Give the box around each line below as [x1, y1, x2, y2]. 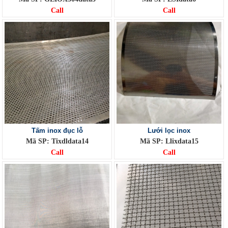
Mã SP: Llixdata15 [139, 137, 198, 145]
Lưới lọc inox [148, 127, 190, 134]
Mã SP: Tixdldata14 [25, 137, 89, 145]
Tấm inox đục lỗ [31, 127, 83, 134]
